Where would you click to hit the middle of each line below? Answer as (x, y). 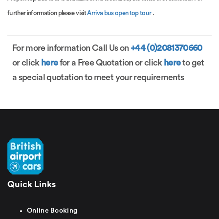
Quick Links (32, 184)
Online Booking (52, 210)
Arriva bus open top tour (119, 13)
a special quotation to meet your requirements (98, 77)
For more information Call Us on (71, 48)
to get (192, 62)
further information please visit (47, 13)
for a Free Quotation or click (111, 62)
